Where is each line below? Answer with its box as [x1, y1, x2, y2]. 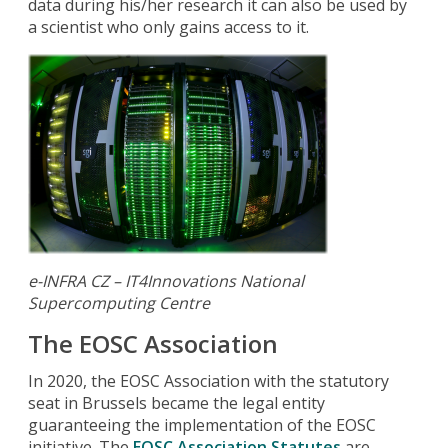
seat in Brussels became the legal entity [28, 391, 326, 414]
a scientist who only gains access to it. [28, 15, 310, 38]
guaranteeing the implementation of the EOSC [28, 413, 377, 436]
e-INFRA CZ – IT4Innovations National [28, 269, 305, 292]
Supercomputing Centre [28, 291, 211, 314]
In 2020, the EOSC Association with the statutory [28, 369, 390, 392]
